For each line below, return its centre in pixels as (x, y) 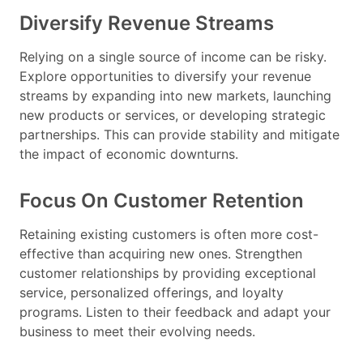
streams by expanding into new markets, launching (175, 96)
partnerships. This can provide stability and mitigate (179, 135)
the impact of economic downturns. (129, 154)
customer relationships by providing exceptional (168, 273)
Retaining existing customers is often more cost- (169, 235)
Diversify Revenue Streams (147, 23)
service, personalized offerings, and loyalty (152, 293)
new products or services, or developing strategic (173, 115)
